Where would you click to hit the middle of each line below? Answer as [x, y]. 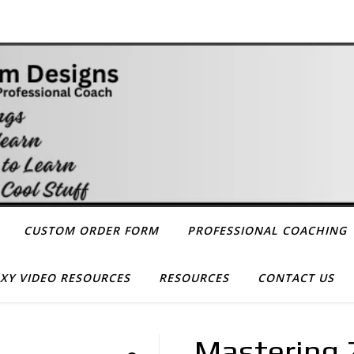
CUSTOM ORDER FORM [91, 230]
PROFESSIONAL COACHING [267, 230]
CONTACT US [296, 277]
